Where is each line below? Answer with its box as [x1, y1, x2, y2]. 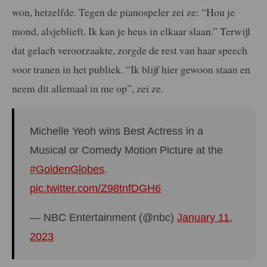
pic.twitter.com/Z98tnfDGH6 [30, 182, 162, 194]
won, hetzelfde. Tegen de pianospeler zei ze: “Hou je [12, 5, 235, 20]
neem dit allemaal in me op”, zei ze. [12, 81, 163, 96]
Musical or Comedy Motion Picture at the [30, 144, 223, 156]
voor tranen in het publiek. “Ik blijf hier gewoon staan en [12, 62, 250, 77]
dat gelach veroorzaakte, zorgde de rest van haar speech [12, 43, 247, 58]
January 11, [177, 212, 233, 224]
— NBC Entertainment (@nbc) [30, 212, 178, 224]
